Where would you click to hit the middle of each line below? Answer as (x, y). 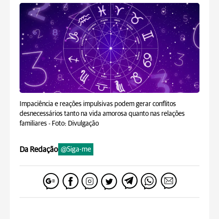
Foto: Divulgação (75, 124)
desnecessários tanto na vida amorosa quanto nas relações (102, 114)
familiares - (36, 124)
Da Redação (39, 149)
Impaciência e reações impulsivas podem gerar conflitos (98, 104)
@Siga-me (76, 149)
